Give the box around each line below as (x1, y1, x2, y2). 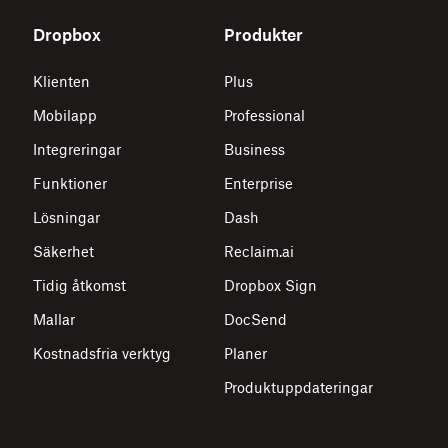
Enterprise (224, 175, 293, 193)
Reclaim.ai (224, 243, 294, 261)
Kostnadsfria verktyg (32, 345, 171, 363)
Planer (224, 345, 267, 363)
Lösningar (32, 209, 100, 227)
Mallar (32, 311, 75, 329)
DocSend (224, 311, 287, 329)
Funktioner (32, 175, 107, 193)
